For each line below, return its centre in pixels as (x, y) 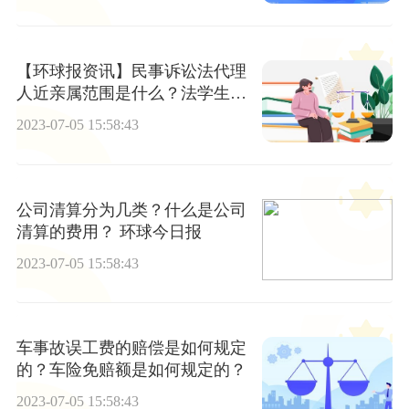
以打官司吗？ (65, 115)
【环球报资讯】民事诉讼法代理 (131, 72)
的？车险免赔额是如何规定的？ (131, 369)
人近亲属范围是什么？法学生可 (131, 94)
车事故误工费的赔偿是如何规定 (131, 347)
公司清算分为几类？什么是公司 (131, 210)
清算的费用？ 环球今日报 (109, 231)
